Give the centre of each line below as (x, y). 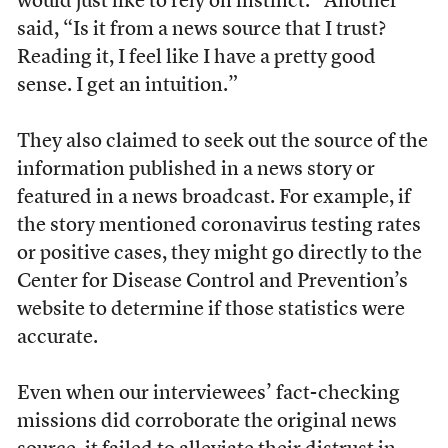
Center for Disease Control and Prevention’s (212, 281)
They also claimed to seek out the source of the (222, 141)
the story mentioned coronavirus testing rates (218, 225)
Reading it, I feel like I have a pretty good (196, 57)
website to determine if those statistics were (210, 309)
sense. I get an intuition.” (127, 85)
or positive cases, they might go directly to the (219, 253)
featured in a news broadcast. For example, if (213, 197)
